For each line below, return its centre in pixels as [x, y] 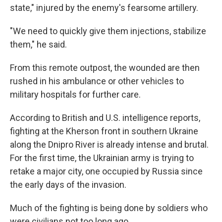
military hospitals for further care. [75, 94]
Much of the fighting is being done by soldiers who [109, 208]
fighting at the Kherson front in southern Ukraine [104, 131]
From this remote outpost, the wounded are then [105, 67]
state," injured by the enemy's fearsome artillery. [104, 7]
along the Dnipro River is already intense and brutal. [109, 144]
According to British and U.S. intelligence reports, [105, 117]
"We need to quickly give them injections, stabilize [108, 31]
